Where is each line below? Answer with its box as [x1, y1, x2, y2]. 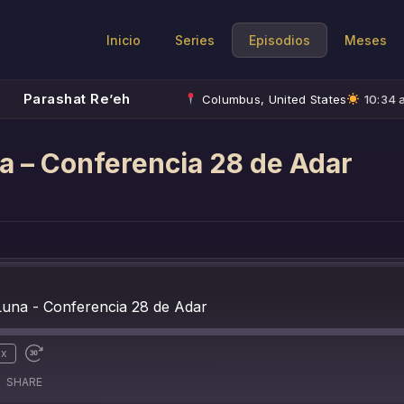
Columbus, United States [197, 91, 347, 106]
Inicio [106, 32, 141, 48]
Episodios [249, 32, 310, 48]
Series [175, 32, 215, 48]
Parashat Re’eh [23, 90, 131, 107]
